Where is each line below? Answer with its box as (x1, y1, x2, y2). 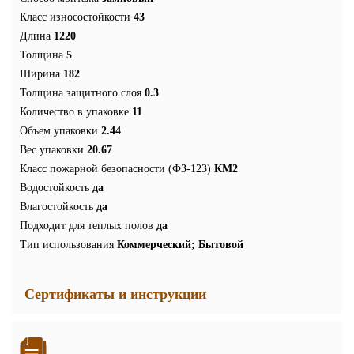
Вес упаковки (20, 144, 84, 156)
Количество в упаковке (20, 106, 129, 119)
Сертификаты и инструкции (24, 286, 206, 303)
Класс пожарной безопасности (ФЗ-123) (20, 163, 211, 175)
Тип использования (20, 239, 114, 251)
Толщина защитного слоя (20, 87, 141, 100)
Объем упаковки (20, 125, 98, 137)
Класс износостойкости (20, 11, 130, 24)
